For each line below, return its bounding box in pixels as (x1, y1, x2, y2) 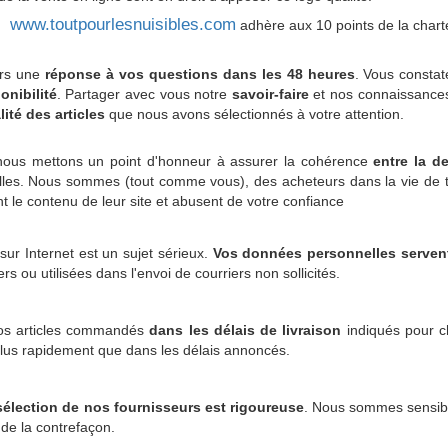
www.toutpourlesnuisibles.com (9, 14, 236, 34)
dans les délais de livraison (149, 321, 342, 338)
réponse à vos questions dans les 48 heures (44, 65, 355, 82)
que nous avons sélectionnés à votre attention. (105, 105, 404, 122)
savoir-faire (231, 85, 309, 102)
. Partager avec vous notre (56, 85, 232, 102)
